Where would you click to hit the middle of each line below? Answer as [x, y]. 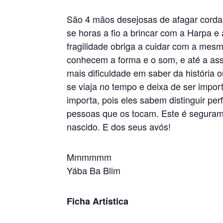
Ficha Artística [98, 201]
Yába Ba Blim [94, 170]
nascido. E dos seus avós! [119, 126]
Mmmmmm [89, 157]
